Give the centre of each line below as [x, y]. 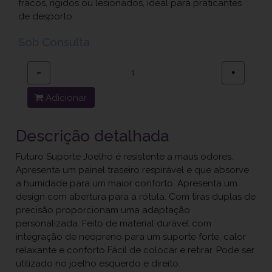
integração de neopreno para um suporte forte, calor [131, 236]
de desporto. [46, 16]
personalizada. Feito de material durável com [114, 223]
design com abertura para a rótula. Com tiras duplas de [136, 196]
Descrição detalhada [93, 136]
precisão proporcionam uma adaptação [103, 210]
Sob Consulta [54, 42]
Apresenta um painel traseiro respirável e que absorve [133, 170]
